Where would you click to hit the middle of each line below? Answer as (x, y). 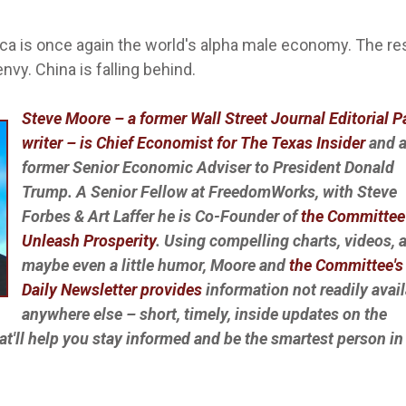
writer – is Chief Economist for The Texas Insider (193, 143)
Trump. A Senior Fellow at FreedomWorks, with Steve (209, 192)
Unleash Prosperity (89, 241)
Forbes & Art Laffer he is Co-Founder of (161, 217)
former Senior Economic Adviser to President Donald (208, 168)
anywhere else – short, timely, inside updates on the (204, 314)
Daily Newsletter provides (114, 290)
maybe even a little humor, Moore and (155, 266)
